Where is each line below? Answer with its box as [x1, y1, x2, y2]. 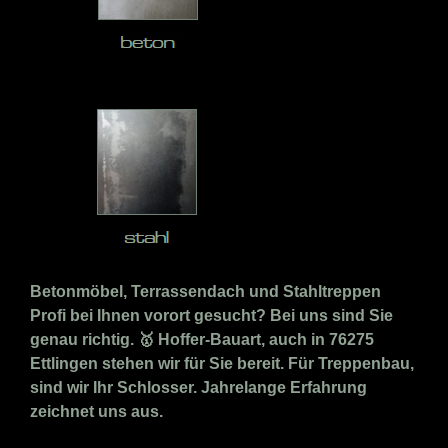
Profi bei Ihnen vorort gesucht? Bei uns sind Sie [30, 307, 393, 325]
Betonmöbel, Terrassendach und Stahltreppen [30, 283, 381, 301]
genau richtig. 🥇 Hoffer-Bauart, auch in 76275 [30, 331, 374, 349]
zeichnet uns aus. [30, 403, 163, 421]
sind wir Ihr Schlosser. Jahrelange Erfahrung [30, 379, 367, 397]
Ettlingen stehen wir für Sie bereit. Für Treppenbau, [30, 355, 414, 373]
